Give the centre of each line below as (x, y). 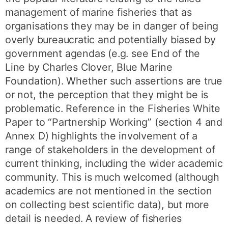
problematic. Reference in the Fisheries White (113, 108)
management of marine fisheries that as (98, 12)
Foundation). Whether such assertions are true (114, 81)
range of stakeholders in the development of (110, 149)
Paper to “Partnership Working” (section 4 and (114, 122)
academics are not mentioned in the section (109, 191)
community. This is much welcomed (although (112, 177)
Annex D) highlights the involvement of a (102, 136)
